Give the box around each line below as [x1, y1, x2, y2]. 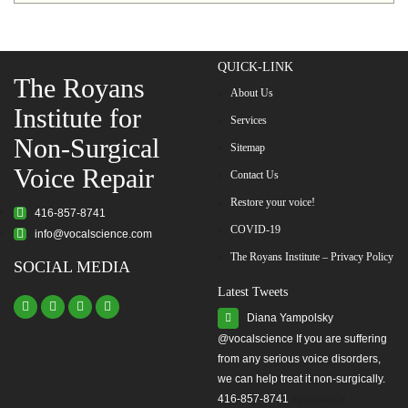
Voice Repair [14, 162, 154, 193]
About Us [230, 86, 273, 99]
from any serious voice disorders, [218, 352, 381, 365]
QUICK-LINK [218, 59, 293, 74]
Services [230, 113, 267, 127]
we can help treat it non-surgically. [218, 372, 385, 385]
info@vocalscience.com [26, 227, 152, 240]
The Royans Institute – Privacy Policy [230, 250, 393, 263]
